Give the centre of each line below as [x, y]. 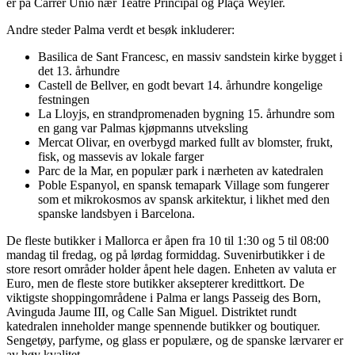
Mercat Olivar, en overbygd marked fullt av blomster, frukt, [185, 142]
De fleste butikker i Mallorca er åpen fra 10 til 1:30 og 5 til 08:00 [168, 240]
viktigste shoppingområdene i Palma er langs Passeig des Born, [164, 297]
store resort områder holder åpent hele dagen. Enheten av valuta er [171, 269]
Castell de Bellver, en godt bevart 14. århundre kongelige [180, 85]
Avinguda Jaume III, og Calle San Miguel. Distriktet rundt [151, 311]
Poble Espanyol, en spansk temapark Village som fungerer [183, 185]
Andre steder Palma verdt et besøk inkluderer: [120, 29]
